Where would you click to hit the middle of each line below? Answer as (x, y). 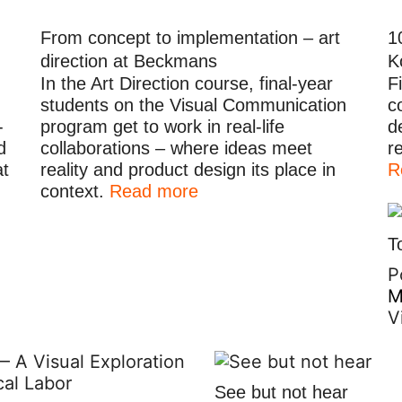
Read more (154, 191)
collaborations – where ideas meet (177, 148)
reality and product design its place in (188, 169)
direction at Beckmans (129, 61)
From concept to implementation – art (191, 37)
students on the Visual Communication (194, 105)
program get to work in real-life (163, 126)
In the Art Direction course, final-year (187, 83)
